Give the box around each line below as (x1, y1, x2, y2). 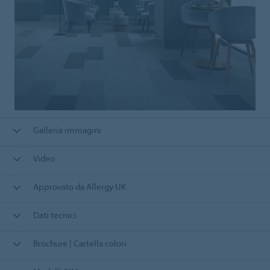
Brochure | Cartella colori (33, 237, 127, 249)
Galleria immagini (33, 124, 101, 136)
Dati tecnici (33, 209, 77, 221)
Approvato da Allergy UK (33, 180, 126, 192)
